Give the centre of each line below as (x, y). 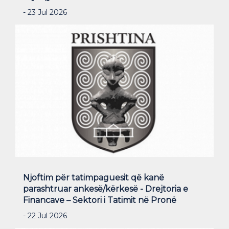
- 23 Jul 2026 (45, 13)
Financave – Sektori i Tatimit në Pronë (100, 200)
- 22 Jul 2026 (45, 216)
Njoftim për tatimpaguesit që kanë (94, 178)
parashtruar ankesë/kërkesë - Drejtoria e (106, 189)
